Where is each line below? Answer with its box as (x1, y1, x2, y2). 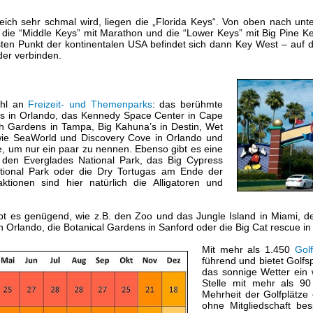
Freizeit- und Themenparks (28, 99, 152, 110)
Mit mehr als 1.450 (202, 244, 295, 256)
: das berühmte (152, 99, 224, 110)
